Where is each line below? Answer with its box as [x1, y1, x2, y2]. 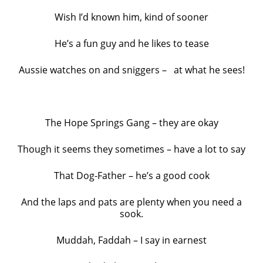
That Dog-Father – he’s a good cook [53, 168, 210, 182]
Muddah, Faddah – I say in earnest [56, 233, 207, 247]
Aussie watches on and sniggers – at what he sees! [18, 63, 245, 76]
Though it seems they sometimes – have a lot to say [18, 142, 245, 156]
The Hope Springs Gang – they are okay [45, 116, 218, 129]
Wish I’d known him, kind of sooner [55, 10, 208, 23]
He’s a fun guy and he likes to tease [54, 36, 209, 50]
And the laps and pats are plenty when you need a [21, 195, 242, 208]
